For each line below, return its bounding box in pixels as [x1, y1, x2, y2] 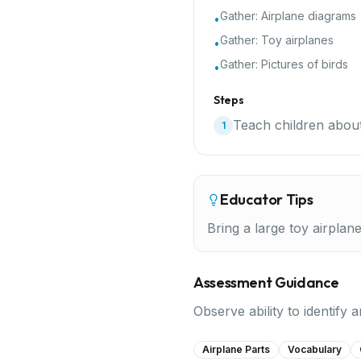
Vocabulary [288, 343, 342, 355]
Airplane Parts [202, 343, 270, 355]
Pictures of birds [261, 57, 348, 71]
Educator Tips [220, 190, 313, 209]
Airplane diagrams [261, 9, 356, 23]
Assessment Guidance [193, 273, 339, 292]
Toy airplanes [261, 33, 334, 47]
